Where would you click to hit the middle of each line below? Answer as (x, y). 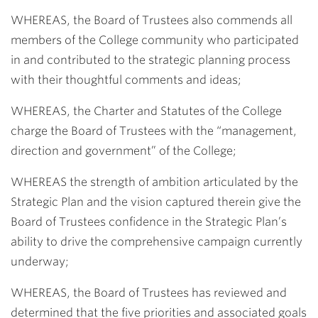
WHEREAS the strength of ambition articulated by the (154, 182)
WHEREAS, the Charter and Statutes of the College (146, 111)
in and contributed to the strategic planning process (150, 60)
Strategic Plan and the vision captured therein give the (156, 202)
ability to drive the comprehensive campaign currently (157, 242)
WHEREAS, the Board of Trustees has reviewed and (149, 293)
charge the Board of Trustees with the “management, (154, 131)
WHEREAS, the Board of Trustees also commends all (152, 20)
